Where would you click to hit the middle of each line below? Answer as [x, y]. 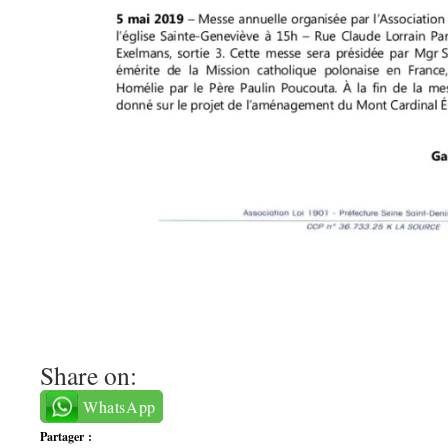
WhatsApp [119, 407]
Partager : [66, 437]
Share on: [88, 375]
